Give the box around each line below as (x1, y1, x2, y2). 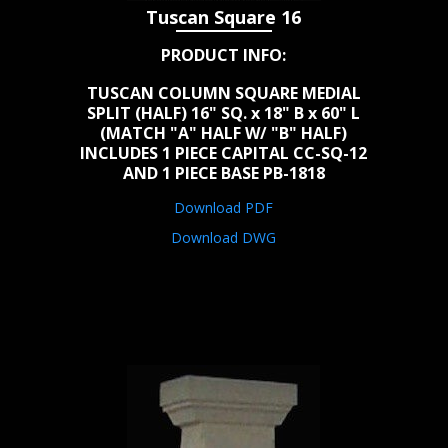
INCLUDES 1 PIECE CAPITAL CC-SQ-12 (80, 142, 368, 165)
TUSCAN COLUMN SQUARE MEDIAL (86, 82, 361, 105)
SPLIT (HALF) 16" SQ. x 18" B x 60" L (87, 102, 361, 125)
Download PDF (174, 198, 274, 218)
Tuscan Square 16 (146, 5, 302, 30)
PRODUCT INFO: (161, 44, 287, 67)
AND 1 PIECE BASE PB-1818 (122, 162, 325, 185)
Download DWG (171, 228, 277, 248)
